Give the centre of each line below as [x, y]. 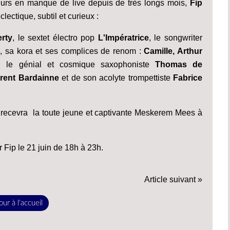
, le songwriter [176, 37]
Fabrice [186, 78]
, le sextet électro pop [55, 37]
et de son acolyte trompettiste [114, 78]
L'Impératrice [123, 37]
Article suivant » [173, 179]
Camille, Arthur [173, 51]
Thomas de [179, 64]
